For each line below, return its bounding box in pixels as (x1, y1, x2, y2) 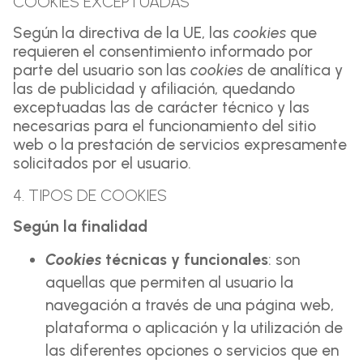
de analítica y (243, 61, 343, 79)
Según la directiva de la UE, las (13, 23, 233, 42)
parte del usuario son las (13, 61, 190, 79)
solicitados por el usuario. (13, 154, 191, 173)
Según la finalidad (13, 217, 147, 236)
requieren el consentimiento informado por (13, 42, 313, 61)
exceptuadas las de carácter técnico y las (13, 98, 310, 117)
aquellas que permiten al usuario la (45, 273, 293, 292)
